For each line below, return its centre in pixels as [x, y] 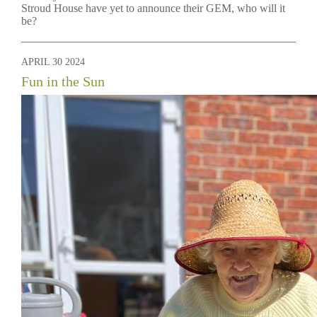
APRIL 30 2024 [53, 62]
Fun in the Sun [63, 81]
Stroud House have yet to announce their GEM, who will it [153, 8]
